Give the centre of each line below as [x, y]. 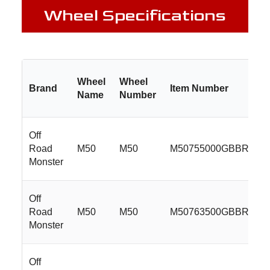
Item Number [199, 88]
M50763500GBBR [210, 212]
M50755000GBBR [210, 148]
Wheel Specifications [135, 15]
